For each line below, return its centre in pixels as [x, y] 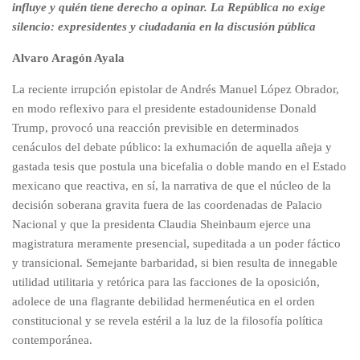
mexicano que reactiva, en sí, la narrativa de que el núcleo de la [172, 185]
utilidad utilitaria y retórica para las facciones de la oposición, [166, 282]
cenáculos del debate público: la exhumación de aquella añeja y [172, 147]
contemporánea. [52, 340]
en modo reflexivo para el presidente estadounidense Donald [164, 108]
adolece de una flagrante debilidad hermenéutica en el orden [164, 301]
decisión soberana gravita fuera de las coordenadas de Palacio [167, 205]
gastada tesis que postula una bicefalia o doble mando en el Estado [179, 166]
